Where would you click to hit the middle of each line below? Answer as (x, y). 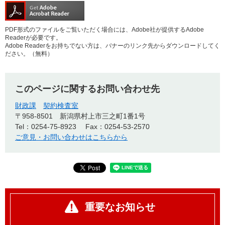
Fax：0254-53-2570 (118, 127)
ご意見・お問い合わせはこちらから (71, 137)
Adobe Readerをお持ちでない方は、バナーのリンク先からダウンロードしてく (113, 46)
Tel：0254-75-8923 (46, 127)
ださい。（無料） (29, 54)
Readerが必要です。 (33, 38)
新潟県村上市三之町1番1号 (102, 116)
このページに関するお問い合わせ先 (87, 89)
